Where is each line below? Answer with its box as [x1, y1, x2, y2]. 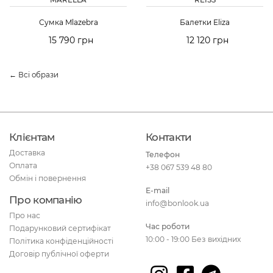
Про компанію [9, 194, 82, 207]
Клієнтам [9, 131, 55, 144]
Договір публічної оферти [9, 249, 109, 258]
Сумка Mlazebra [38, 17, 98, 27]
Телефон [146, 150, 180, 160]
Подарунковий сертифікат [9, 223, 111, 233]
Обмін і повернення [9, 173, 86, 183]
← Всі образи [9, 71, 58, 80]
